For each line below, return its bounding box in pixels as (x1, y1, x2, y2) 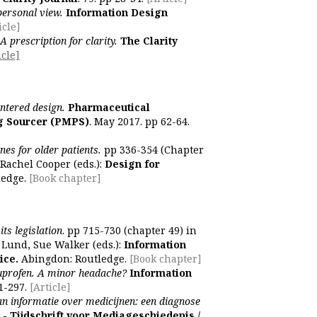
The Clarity (117, 34, 178, 47)
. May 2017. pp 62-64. (89, 115, 190, 128)
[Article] (27, 280, 71, 294)
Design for (105, 157, 160, 171)
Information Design (66, 6, 168, 19)
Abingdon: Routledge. (18, 252, 127, 265)
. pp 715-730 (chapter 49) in (62, 224, 197, 237)
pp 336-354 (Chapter (101, 143, 204, 156)
